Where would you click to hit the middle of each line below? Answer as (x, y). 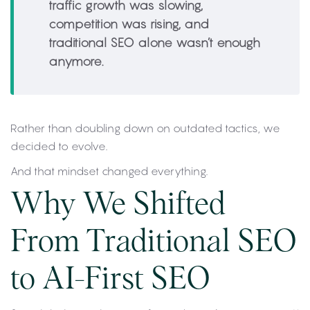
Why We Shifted (118, 205)
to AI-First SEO (110, 280)
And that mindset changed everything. (109, 171)
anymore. (76, 61)
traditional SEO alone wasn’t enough (154, 43)
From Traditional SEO (153, 243)
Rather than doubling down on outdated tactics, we (145, 128)
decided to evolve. (59, 146)
